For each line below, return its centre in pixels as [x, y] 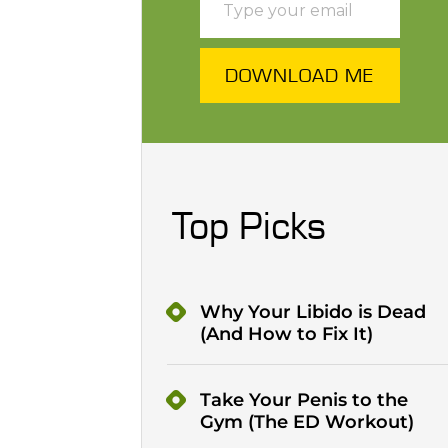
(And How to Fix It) [286, 334]
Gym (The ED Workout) [306, 422]
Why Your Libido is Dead [312, 312]
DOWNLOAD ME [300, 75]
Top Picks [248, 225]
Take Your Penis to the [303, 400]
